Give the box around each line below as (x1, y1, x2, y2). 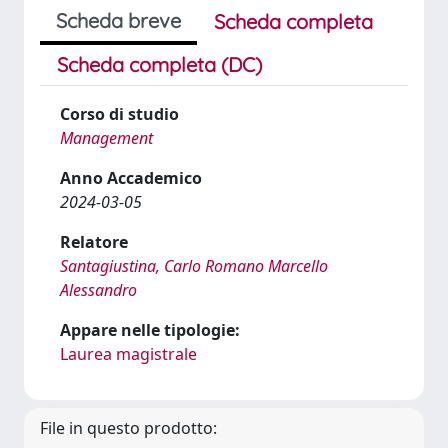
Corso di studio (60, 103, 179, 125)
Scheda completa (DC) (57, 52, 262, 77)
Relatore (60, 231, 128, 253)
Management (60, 127, 153, 149)
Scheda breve (56, 8, 181, 33)
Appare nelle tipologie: (60, 319, 240, 341)
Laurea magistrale (60, 343, 197, 365)
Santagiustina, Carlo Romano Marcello (60, 255, 328, 277)
